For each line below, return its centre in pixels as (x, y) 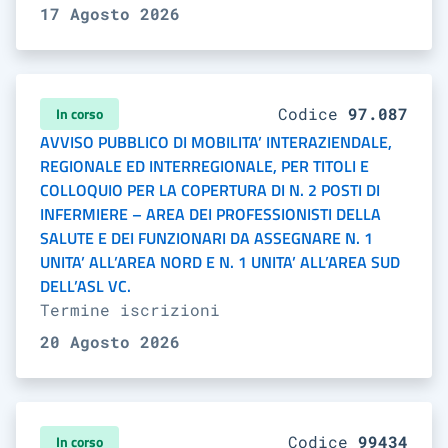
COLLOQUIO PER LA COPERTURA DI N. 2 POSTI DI (210, 190)
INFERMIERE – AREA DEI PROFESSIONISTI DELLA (210, 214)
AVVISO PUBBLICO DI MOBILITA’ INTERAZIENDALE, (216, 142)
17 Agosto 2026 (110, 13)
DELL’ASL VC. (85, 286)
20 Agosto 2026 (110, 341)
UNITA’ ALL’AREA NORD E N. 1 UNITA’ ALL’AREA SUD (220, 262)
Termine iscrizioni (130, 309)
